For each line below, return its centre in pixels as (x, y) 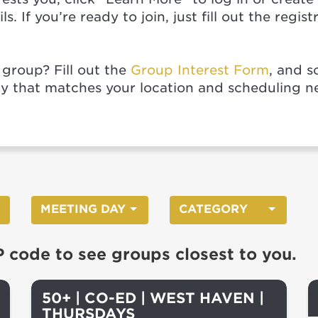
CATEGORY (213, 209)
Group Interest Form (200, 70)
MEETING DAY (83, 209)
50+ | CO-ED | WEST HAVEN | (153, 298)
